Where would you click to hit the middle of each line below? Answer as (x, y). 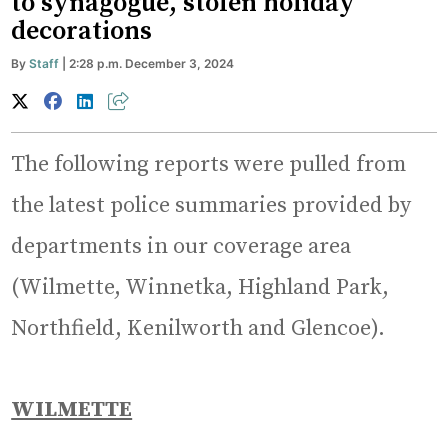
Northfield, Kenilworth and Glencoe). (198, 328)
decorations (82, 31)
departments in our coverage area (181, 246)
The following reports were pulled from (209, 164)
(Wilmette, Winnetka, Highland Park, (200, 287)
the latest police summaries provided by (211, 205)
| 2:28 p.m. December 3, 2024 (147, 63)
